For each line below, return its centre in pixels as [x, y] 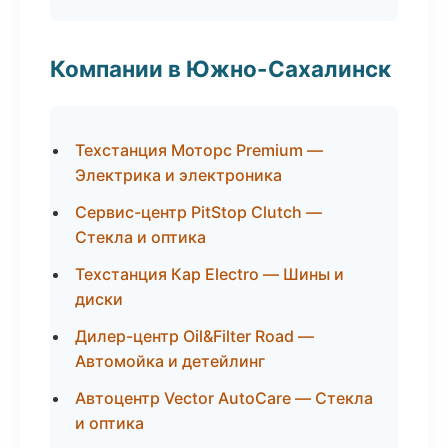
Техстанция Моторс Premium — [199, 150]
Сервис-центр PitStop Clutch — [198, 212]
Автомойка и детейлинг [170, 361]
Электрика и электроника [178, 175]
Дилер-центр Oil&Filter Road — [194, 336]
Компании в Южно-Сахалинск [220, 68]
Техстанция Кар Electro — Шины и [209, 274]
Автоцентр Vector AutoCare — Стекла [224, 398]
